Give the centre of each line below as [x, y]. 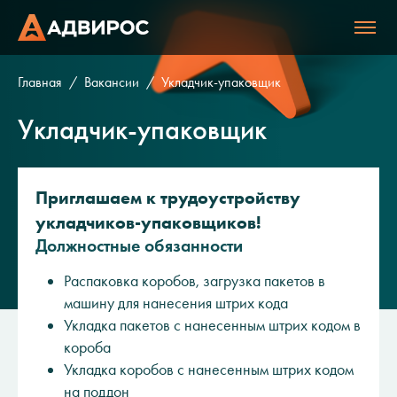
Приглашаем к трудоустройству [168, 198]
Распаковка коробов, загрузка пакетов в [195, 281]
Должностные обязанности [139, 245]
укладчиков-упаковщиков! [148, 222]
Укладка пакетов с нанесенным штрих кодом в [212, 325]
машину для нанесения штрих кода [176, 303]
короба [87, 347]
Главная [40, 82]
